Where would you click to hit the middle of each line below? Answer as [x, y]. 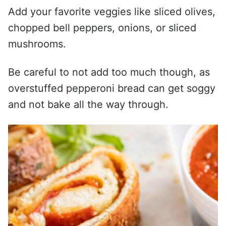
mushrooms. [39, 44]
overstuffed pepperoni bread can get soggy [112, 88]
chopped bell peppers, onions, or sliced [102, 27]
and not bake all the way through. [88, 104]
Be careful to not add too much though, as [109, 72]
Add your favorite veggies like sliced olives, [112, 11]
